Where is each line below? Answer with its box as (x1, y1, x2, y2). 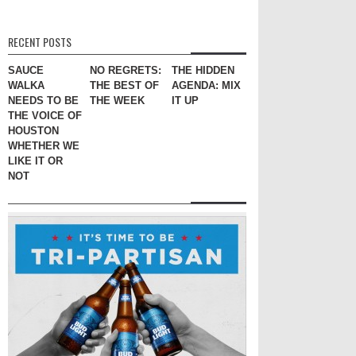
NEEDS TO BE (8, 95, 79, 106)
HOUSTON (8, 125, 59, 137)
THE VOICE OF (8, 110, 82, 122)
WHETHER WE (8, 140, 79, 152)
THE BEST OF (90, 79, 159, 91)
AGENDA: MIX (172, 79, 241, 91)
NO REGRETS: (90, 64, 161, 76)
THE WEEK (90, 95, 145, 106)
